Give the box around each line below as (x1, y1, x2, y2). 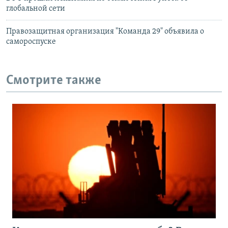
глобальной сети (6, 5, 65, 13)
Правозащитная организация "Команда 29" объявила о (6, 27, 204, 36)
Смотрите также (6, 74, 101, 88)
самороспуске (6, 38, 59, 46)
